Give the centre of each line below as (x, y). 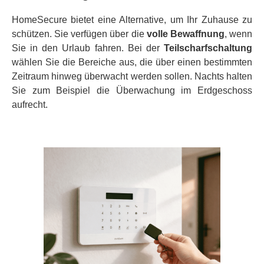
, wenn (238, 34)
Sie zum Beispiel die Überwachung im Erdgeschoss (132, 91)
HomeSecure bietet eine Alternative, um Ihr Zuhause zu (132, 20)
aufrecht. (30, 105)
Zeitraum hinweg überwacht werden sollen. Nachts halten (132, 77)
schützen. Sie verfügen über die (79, 34)
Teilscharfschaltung (208, 48)
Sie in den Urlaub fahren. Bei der (88, 48)
